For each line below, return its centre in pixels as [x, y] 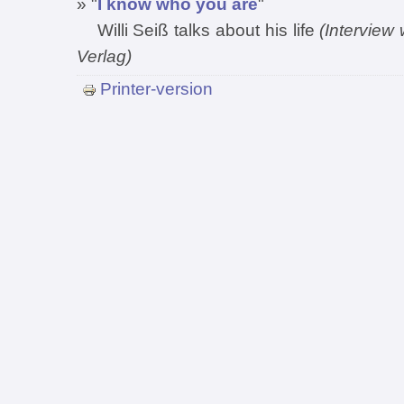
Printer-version [156, 89]
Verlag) [104, 55]
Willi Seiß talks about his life [198, 29]
